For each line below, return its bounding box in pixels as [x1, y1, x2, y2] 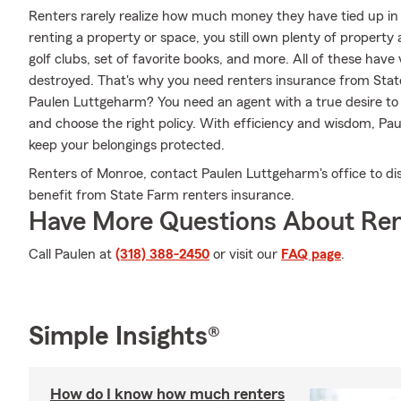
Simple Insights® [29, 323, 220, 350]
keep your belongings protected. [29, 138, 225, 152]
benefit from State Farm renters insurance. [29, 188, 294, 202]
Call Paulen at [29, 247, 115, 261]
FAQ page [281, 247, 341, 261]
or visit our [209, 247, 281, 261]
